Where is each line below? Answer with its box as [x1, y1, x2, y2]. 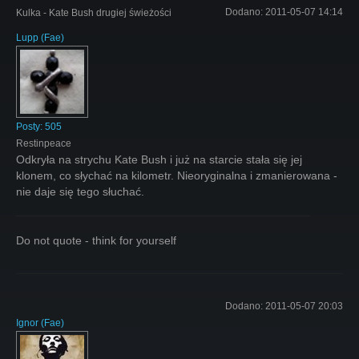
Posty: [16, 120, 45, 132]
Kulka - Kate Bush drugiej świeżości [16, 6, 171, 18]
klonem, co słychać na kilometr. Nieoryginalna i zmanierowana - [16, 168, 337, 182]
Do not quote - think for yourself [16, 233, 176, 247]
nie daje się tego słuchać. [16, 184, 144, 198]
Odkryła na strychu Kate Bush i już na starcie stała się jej [16, 152, 302, 166]
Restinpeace [16, 137, 71, 149]
